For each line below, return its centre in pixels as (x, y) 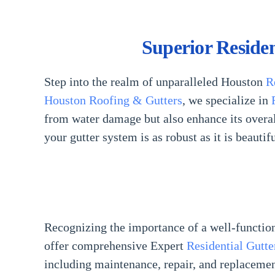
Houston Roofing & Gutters (113, 100)
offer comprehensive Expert (115, 246)
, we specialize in (227, 100)
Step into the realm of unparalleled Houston (155, 82)
